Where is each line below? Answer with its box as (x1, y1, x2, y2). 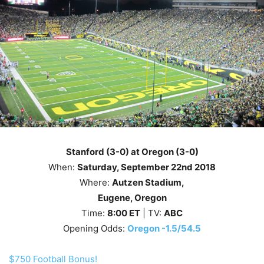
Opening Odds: (63, 223, 127, 234)
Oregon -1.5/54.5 (127, 223, 201, 234)
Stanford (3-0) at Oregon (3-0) (65, 146, 199, 157)
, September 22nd (117, 161, 193, 173)
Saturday (77, 161, 117, 173)
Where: (80, 177, 112, 188)
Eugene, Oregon (97, 192, 167, 203)
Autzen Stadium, (112, 177, 184, 188)
